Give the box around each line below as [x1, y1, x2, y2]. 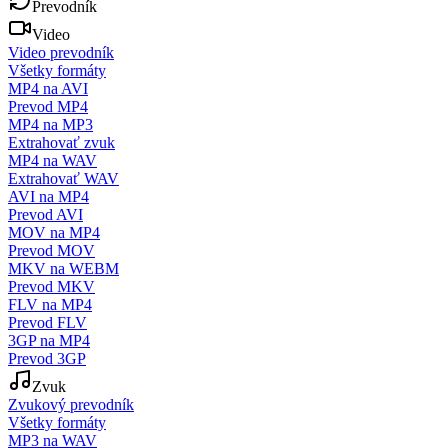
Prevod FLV [8, 314, 87, 331]
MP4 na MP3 [8, 116, 93, 133]
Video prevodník [8, 44, 114, 61]
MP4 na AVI [8, 80, 88, 97]
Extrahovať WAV [8, 170, 119, 187]
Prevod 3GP [8, 350, 86, 367]
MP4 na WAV [8, 152, 97, 169]
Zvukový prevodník [8, 396, 134, 413]
